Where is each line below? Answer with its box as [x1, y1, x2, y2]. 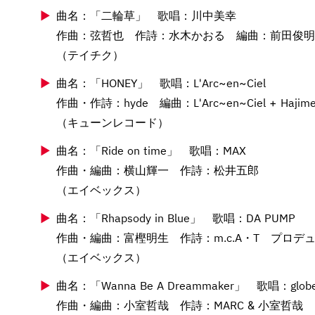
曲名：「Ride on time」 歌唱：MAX [56, 143, 246, 157]
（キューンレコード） [56, 115, 169, 129]
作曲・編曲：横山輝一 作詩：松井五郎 [56, 162, 259, 177]
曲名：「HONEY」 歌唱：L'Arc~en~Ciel [56, 75, 266, 90]
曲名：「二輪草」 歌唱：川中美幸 [56, 8, 236, 22]
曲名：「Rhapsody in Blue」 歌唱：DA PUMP [56, 210, 295, 225]
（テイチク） [56, 47, 124, 62]
